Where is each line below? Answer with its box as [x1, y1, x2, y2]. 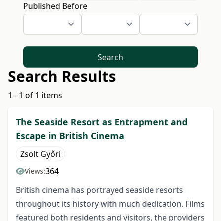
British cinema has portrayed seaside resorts [16, 184, 183, 196]
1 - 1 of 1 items [8, 90, 62, 101]
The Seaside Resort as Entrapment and [16, 116, 187, 128]
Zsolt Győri [20, 148, 61, 160]
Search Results [8, 66, 116, 87]
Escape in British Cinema [16, 130, 124, 142]
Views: [25, 166, 45, 176]
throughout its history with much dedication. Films [16, 198, 205, 210]
